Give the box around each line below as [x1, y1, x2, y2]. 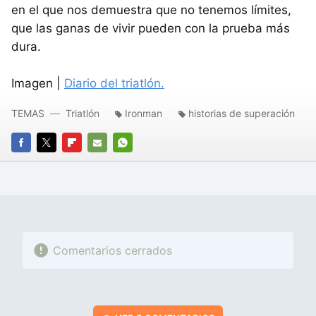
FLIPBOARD [62, 156, 114, 168]
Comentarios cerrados [52, 243, 172, 257]
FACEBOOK [11, 156, 63, 168]
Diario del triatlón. [64, 75, 164, 90]
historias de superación [188, 107, 295, 119]
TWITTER [37, 156, 80, 168]
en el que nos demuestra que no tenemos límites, [11, 2, 291, 17]
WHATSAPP [113, 156, 166, 168]
